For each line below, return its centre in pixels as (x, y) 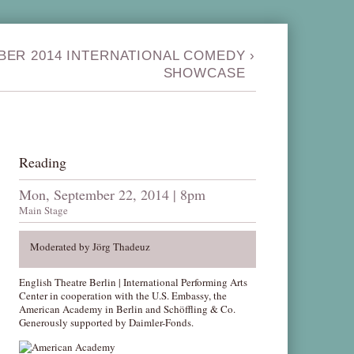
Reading (43, 162)
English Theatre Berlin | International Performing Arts (134, 282)
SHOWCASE (204, 73)
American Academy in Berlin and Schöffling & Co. (128, 309)
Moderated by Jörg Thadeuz (90, 247)
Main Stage (44, 210)
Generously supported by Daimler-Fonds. (107, 322)
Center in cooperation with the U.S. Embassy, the (123, 296)
